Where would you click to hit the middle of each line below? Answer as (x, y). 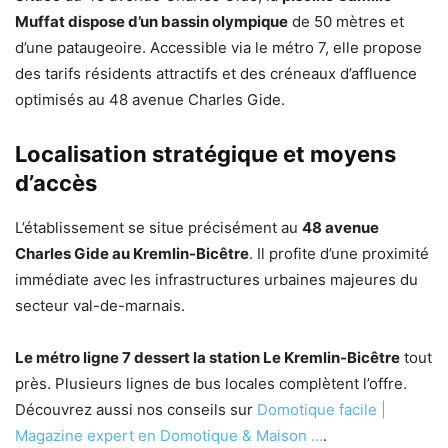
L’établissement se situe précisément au (158, 227)
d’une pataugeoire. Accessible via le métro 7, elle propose (218, 47)
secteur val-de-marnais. (100, 305)
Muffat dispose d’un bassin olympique (151, 21)
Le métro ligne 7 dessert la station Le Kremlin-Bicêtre (207, 357)
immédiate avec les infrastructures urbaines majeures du (216, 279)
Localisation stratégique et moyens (205, 153)
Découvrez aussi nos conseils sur (136, 409)
